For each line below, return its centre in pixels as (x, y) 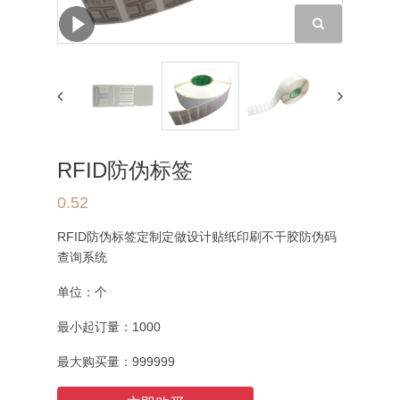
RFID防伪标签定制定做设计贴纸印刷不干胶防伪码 (197, 237)
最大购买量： (95, 362)
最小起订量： (95, 327)
